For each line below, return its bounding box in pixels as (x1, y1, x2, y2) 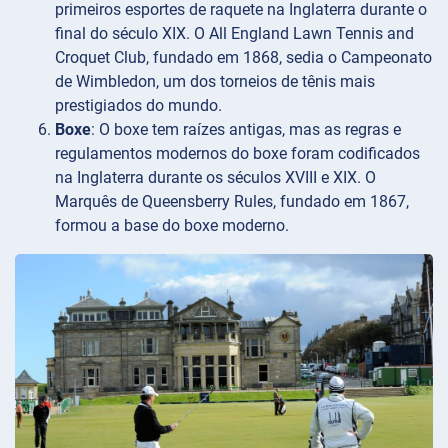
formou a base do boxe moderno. (55, 216, 289, 236)
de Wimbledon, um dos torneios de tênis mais (55, 72, 375, 92)
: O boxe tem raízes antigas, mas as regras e (91, 120, 401, 140)
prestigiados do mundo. (55, 96, 222, 116)
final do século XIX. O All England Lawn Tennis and (55, 24, 414, 44)
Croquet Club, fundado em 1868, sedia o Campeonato (55, 48, 432, 68)
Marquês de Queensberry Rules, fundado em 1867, (55, 192, 409, 212)
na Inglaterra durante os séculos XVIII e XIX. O (55, 168, 376, 188)
